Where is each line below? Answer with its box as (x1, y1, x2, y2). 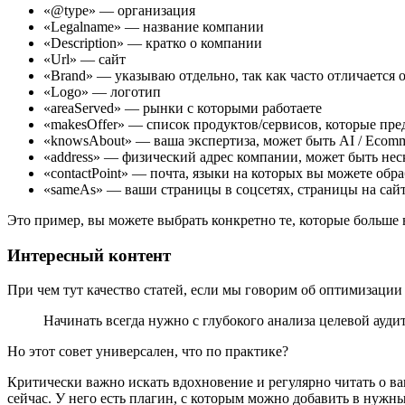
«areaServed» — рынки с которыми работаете (43, 100, 322, 116)
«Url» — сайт (43, 52, 126, 67)
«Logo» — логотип (43, 84, 161, 99)
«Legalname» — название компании (43, 19, 264, 34)
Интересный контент (7, 245, 171, 265)
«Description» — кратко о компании (43, 35, 262, 51)
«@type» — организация (43, 3, 195, 18)
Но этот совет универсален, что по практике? (7, 344, 288, 360)
